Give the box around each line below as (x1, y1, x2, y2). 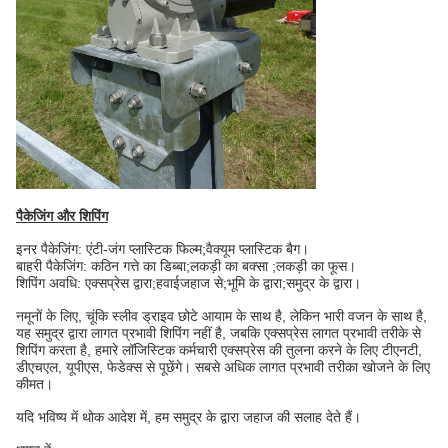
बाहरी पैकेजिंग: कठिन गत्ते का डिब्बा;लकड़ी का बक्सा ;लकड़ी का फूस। (16, 257, 356, 274)
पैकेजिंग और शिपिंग (16, 207, 108, 224)
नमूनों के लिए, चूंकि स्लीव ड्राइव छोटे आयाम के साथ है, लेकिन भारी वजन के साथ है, (16, 307, 427, 324)
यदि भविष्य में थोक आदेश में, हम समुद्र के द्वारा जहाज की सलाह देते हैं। (16, 408, 361, 425)
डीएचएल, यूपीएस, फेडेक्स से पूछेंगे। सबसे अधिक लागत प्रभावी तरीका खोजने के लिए (16, 358, 430, 375)
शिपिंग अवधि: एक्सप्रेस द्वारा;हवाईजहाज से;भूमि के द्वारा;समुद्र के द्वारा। (16, 274, 361, 291)
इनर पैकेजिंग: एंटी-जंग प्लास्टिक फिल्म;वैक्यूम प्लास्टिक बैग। (16, 240, 309, 257)
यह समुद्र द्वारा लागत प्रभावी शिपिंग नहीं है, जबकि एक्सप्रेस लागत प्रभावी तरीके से (16, 324, 421, 341)
